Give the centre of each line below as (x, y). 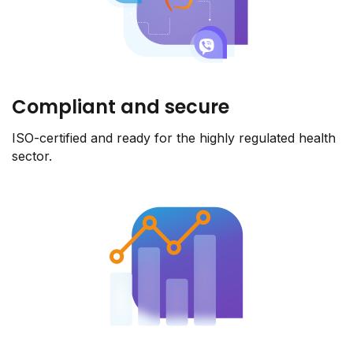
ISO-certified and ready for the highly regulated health (174, 138)
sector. (32, 156)
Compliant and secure (121, 107)
